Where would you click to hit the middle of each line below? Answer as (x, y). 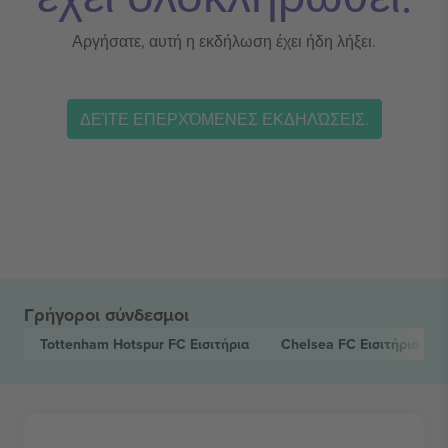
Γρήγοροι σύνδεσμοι (106, 315)
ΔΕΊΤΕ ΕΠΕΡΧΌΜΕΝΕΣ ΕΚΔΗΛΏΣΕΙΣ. (224, 118)
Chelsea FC (320, 344)
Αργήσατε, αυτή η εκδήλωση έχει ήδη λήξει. (224, 41)
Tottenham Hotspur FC (115, 344)
